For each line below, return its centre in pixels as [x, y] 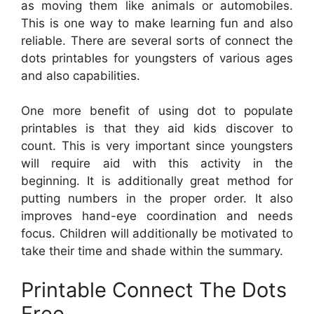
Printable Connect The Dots [154, 289]
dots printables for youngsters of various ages [157, 58]
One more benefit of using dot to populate [157, 111]
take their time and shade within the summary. [152, 251]
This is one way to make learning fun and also [157, 23]
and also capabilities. [81, 75]
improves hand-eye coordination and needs [157, 216]
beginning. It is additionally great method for [157, 181]
